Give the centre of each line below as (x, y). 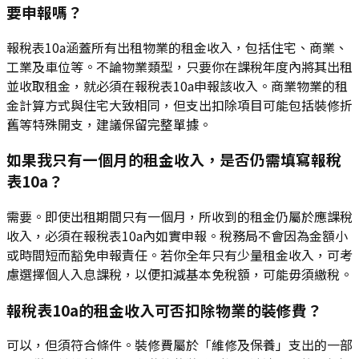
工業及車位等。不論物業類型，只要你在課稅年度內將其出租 (179, 66)
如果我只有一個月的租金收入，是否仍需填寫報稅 (174, 159)
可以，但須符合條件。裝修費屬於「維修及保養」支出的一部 (179, 345)
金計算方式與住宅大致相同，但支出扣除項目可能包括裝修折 (179, 105)
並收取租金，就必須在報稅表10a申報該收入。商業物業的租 (177, 85)
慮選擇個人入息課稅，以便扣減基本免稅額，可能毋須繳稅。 (179, 274)
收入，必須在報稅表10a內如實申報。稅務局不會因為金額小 (177, 235)
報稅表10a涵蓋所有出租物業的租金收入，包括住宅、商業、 (177, 47)
